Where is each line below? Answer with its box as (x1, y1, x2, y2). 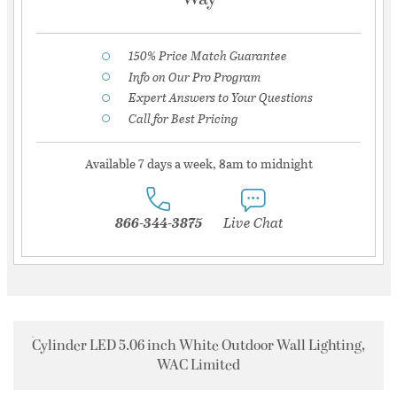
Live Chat (222, 212, 283, 233)
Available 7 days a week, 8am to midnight (84, 154, 313, 174)
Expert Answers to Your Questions (128, 88, 313, 107)
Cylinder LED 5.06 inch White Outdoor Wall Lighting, (32, 335, 365, 357)
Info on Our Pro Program (128, 66, 261, 86)
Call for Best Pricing (128, 108, 238, 128)
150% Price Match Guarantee (128, 46, 287, 65)
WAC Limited (157, 354, 240, 377)
